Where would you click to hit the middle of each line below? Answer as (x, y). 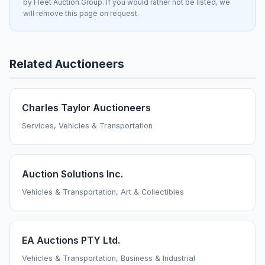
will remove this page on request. (81, 14)
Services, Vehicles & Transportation (87, 126)
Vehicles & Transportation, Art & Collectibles (103, 192)
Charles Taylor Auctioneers (86, 108)
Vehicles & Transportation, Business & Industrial (109, 258)
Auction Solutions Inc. (72, 174)
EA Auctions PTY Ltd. (71, 240)
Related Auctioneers (67, 64)
